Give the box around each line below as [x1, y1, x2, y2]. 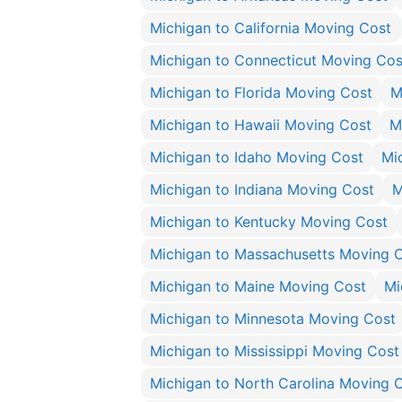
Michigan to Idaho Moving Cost [150, 148, 363, 166]
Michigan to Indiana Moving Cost [150, 180, 374, 198]
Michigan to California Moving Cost [150, 19, 391, 37]
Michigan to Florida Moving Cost [150, 83, 372, 101]
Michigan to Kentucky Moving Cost [150, 213, 388, 231]
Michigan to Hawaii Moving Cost [150, 116, 371, 134]
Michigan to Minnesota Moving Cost [150, 310, 396, 328]
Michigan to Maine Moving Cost [150, 277, 366, 295]
